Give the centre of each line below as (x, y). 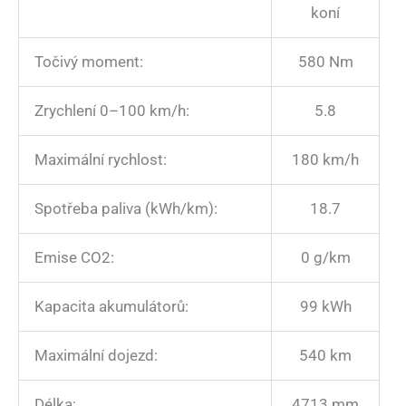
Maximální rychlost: (101, 160)
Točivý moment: (89, 62)
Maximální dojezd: (96, 356)
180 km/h (325, 160)
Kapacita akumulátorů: (111, 307)
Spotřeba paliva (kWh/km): (126, 209)
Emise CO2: (74, 258)
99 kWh (325, 307)
